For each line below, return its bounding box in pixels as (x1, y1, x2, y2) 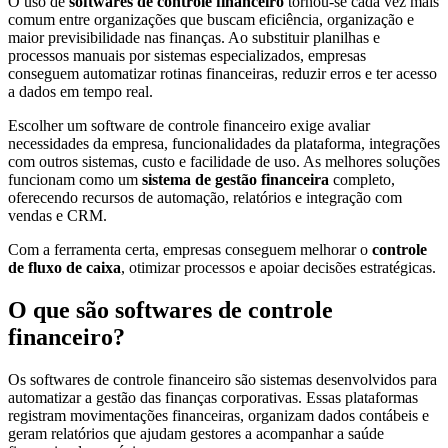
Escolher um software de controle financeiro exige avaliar (8, 117, 370, 135)
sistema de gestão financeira (142, 171, 329, 189)
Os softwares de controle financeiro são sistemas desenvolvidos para (8, 371, 437, 389)
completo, (329, 171, 395, 189)
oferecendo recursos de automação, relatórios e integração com (8, 189, 402, 207)
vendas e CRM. (8, 207, 107, 225)
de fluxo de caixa (8, 259, 121, 277)
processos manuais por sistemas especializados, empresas (8, 47, 366, 65)
